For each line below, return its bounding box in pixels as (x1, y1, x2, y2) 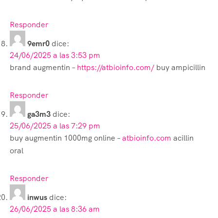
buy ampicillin (154, 62, 205, 73)
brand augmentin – (10, 62, 77, 73)
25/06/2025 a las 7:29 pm (10, 120, 100, 131)
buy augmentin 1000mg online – (10, 132, 122, 143)
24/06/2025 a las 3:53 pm (10, 50, 100, 60)
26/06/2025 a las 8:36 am (10, 203, 100, 214)
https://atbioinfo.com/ (77, 62, 154, 73)
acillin (171, 132, 194, 143)
